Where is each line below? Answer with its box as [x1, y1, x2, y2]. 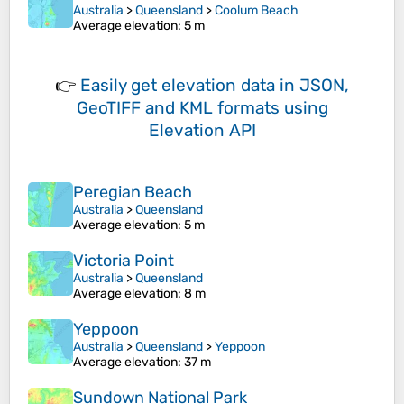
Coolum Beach [215, 3, 298, 19]
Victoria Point [73, 251, 174, 271]
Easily [80, 75, 131, 96]
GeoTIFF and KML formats [76, 97, 280, 119]
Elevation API [148, 120, 256, 142]
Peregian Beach [73, 182, 192, 203]
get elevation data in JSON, [131, 75, 349, 96]
